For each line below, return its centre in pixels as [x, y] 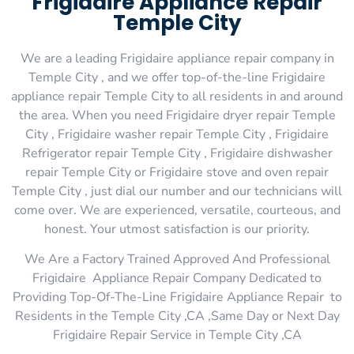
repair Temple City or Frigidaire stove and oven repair [177, 172]
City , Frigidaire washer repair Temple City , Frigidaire [177, 134]
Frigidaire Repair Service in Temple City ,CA [177, 335]
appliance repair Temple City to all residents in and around [177, 96]
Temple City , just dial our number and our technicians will [177, 191]
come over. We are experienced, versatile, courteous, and [177, 210]
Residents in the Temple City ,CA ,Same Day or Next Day [177, 316]
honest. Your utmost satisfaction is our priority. [177, 229]
